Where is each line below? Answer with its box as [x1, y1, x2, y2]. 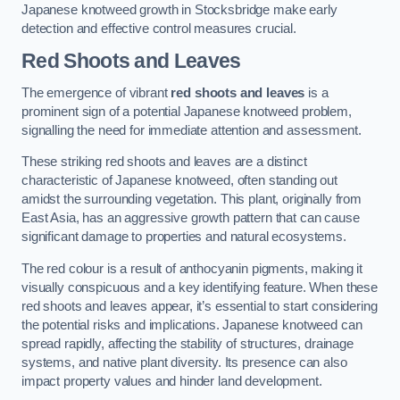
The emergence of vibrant [21, 85, 171, 100]
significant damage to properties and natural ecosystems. [21, 229, 346, 245]
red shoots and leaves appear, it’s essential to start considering [21, 298, 378, 313]
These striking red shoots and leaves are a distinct [21, 154, 307, 170]
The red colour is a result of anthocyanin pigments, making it [21, 261, 363, 276]
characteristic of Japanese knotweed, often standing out [21, 173, 338, 188]
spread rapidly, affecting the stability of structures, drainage [21, 336, 354, 351]
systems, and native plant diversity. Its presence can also [21, 354, 347, 370]
